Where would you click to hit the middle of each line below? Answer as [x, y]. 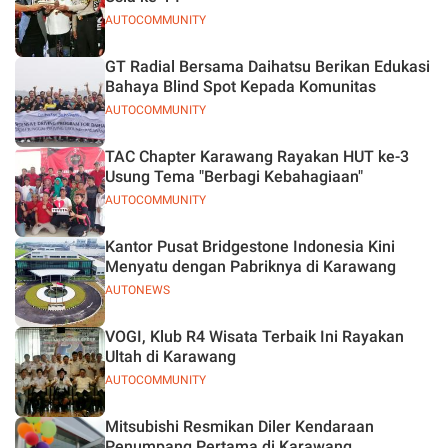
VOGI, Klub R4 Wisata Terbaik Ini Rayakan [254, 336]
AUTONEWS [137, 290]
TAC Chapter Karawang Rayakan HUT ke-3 [257, 156]
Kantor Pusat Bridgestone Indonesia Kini [250, 246]
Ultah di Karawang [170, 356]
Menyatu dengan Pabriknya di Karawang [250, 266]
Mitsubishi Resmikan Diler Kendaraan [239, 426]
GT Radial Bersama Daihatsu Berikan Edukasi [267, 66]
